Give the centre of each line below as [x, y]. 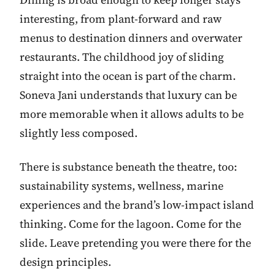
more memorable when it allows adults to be [132, 114]
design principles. [65, 261]
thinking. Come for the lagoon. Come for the [130, 223]
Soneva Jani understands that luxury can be [128, 95]
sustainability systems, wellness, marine [122, 185]
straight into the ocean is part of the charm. [128, 76]
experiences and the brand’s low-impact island [137, 204]
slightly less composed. [79, 133]
